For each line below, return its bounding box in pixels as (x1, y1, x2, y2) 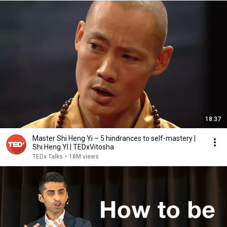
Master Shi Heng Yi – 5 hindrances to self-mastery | (32, 134, 196, 142)
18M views (69, 153, 99, 160)
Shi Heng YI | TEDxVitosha (32, 143, 114, 151)
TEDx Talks (32, 153, 63, 160)
